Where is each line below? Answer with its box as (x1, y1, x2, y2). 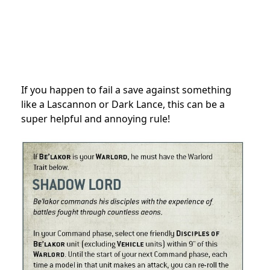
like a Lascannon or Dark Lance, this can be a (21, 98, 225, 111)
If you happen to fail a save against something (21, 83, 231, 97)
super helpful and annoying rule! (21, 112, 170, 126)
